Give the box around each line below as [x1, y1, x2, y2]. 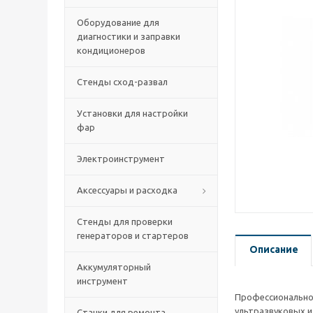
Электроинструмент [77, 154, 165, 163]
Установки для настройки [77, 108, 188, 118]
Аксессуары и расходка [77, 185, 177, 195]
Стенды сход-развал [77, 77, 168, 87]
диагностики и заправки [77, 31, 180, 41]
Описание [249, 244, 298, 255]
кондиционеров [77, 45, 145, 55]
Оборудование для [77, 17, 159, 27]
